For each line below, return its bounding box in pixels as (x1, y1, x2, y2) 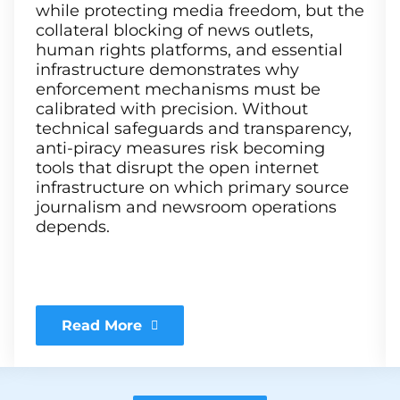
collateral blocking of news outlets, (36, 21, 313, 40)
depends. (36, 217, 110, 237)
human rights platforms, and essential (36, 40, 343, 60)
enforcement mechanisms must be (36, 79, 321, 99)
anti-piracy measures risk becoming (36, 138, 325, 158)
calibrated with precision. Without (36, 99, 308, 119)
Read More (62, 317, 142, 334)
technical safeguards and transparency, (36, 119, 352, 138)
